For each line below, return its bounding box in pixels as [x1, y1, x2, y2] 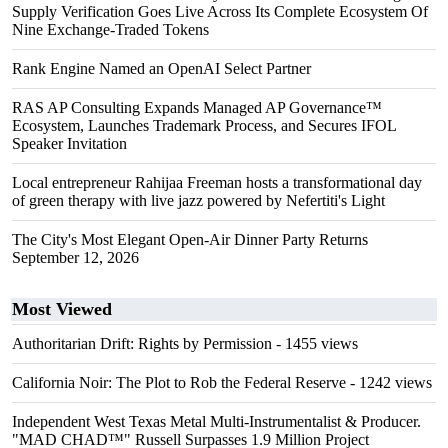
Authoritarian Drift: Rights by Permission [12, 335, 272, 352]
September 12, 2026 [12, 249, 139, 266]
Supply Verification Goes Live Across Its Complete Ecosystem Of [12, 3, 428, 20]
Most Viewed [12, 299, 112, 319]
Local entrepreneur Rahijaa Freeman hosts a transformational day [12, 174, 422, 191]
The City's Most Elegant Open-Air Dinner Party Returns [12, 231, 368, 248]
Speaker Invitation [12, 135, 127, 152]
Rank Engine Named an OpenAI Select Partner [12, 60, 311, 77]
